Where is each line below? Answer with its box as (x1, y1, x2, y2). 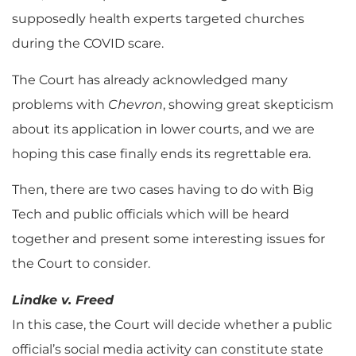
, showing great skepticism (163, 96, 334, 112)
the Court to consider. (12, 256, 150, 272)
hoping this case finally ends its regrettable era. (12, 145, 311, 161)
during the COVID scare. (12, 36, 164, 52)
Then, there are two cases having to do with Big (12, 182, 314, 198)
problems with (12, 96, 108, 112)
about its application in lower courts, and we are (12, 121, 315, 137)
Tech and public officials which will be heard (12, 207, 289, 222)
